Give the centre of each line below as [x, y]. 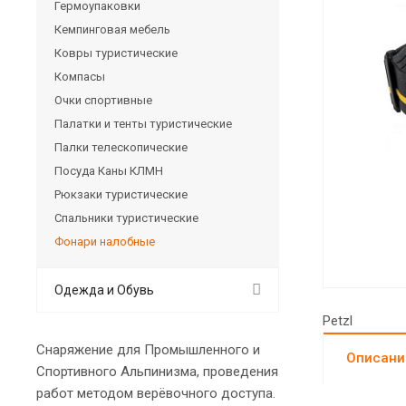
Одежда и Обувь [104, 290]
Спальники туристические [126, 217]
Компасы [80, 76]
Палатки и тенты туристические [143, 123]
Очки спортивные [103, 100]
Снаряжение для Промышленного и [148, 349]
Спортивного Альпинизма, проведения [157, 371]
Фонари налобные [105, 241]
